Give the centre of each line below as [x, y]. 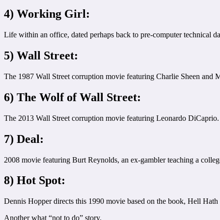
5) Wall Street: [41, 55]
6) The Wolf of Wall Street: [72, 97]
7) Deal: [24, 139]
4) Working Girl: [47, 14]
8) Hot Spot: [35, 180]
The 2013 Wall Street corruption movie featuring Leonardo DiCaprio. [111, 118]
